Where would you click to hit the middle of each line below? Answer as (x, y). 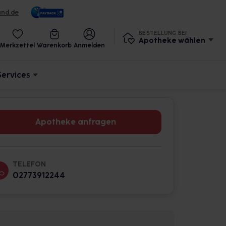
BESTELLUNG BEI (163, 33)
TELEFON (29, 164)
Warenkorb (54, 45)
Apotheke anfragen (76, 122)
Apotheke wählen (172, 40)
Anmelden (89, 45)
